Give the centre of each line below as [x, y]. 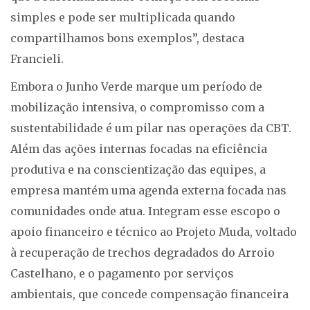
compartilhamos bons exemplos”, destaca [127, 38]
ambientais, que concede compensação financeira [149, 294]
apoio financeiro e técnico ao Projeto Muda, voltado [154, 232]
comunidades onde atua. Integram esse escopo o [145, 211]
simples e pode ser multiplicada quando [123, 18]
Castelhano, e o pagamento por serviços [122, 274]
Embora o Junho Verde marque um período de [136, 87]
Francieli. [37, 59]
